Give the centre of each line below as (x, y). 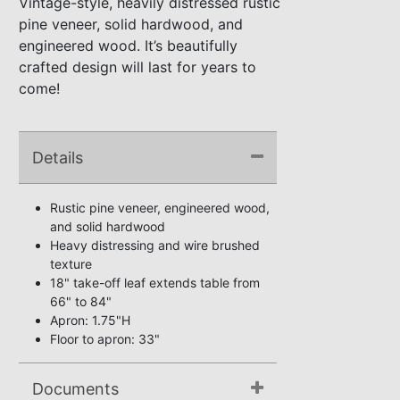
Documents (75, 389)
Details (58, 158)
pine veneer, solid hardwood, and (131, 24)
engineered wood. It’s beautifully (128, 46)
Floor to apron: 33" (105, 339)
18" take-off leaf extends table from (155, 283)
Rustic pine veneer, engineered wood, (160, 208)
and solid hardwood (108, 226)
